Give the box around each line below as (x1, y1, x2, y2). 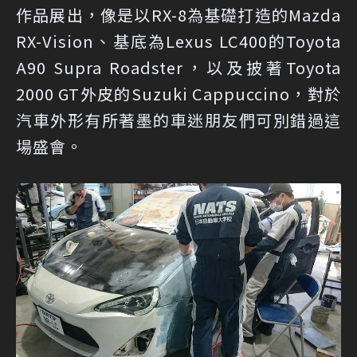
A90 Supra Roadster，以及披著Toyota (16, 55, 341, 79)
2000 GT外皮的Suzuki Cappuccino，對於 (16, 81, 341, 105)
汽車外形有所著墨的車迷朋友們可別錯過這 (16, 108, 341, 131)
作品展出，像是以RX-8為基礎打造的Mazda (16, 2, 341, 26)
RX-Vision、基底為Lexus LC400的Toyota (16, 29, 341, 53)
